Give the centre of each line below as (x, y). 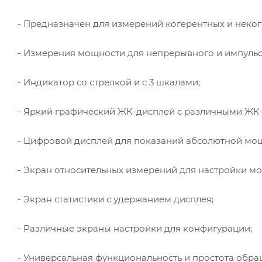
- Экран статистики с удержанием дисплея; (116, 199)
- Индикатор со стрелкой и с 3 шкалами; (109, 82)
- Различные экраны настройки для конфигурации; (135, 228)
